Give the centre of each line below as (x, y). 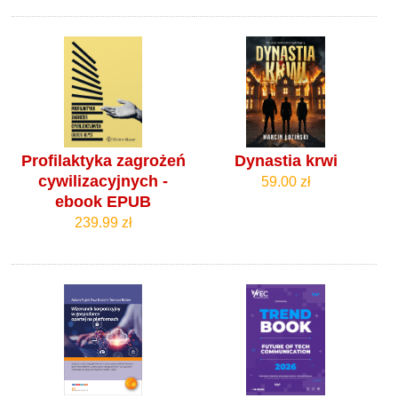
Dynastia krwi (286, 161)
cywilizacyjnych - (103, 182)
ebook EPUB (103, 202)
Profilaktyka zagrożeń (103, 161)
